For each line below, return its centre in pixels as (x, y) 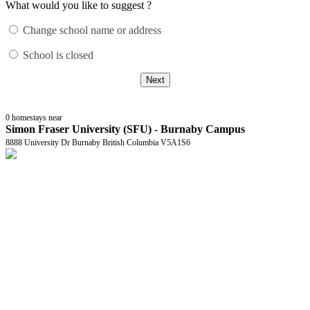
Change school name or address (92, 30)
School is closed (58, 55)
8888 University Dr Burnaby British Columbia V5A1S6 (98, 142)
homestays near (37, 117)
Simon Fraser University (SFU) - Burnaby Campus (125, 129)
